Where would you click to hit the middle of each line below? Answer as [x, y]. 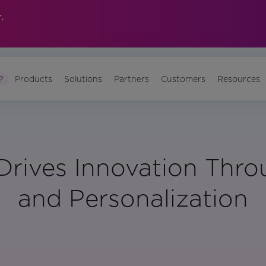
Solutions [83, 79]
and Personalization [133, 199]
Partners [132, 79]
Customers [183, 79]
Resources [239, 79]
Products [34, 79]
